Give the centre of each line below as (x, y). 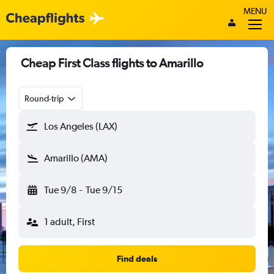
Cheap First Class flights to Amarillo (112, 63)
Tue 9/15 (104, 190)
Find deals (137, 259)
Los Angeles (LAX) (81, 126)
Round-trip (44, 98)
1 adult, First (69, 222)
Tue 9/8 (60, 190)
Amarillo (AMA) (76, 158)
